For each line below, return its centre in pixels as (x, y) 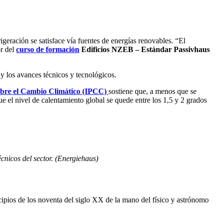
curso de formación (48, 49)
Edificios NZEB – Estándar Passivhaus (145, 49)
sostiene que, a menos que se (153, 91)
